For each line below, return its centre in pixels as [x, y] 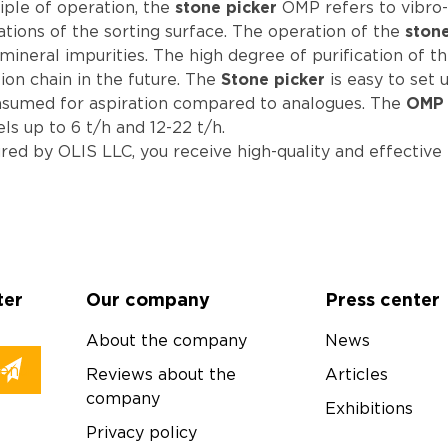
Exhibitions [369, 410]
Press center [383, 301]
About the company [166, 342]
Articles [357, 376]
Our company [148, 301]
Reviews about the [161, 376]
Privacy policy [141, 434]
